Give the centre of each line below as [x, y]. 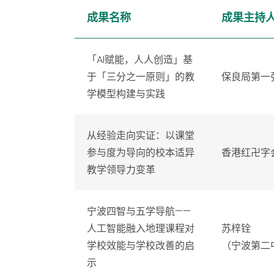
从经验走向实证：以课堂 [141, 135]
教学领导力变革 [121, 170]
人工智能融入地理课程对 [141, 228]
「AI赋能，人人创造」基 [140, 60]
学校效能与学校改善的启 [141, 246]
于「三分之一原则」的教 [141, 77]
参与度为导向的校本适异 [141, 153]
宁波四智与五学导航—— [139, 211]
